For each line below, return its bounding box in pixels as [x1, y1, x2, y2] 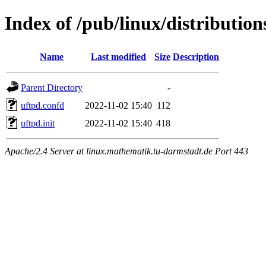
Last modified [91, 51, 146, 62]
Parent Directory [21, 82, 83, 93]
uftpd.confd [21, 100, 64, 110]
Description [173, 51, 219, 62]
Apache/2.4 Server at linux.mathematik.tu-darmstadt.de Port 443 [5, 145, 248, 156]
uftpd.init [21, 118, 55, 128]
